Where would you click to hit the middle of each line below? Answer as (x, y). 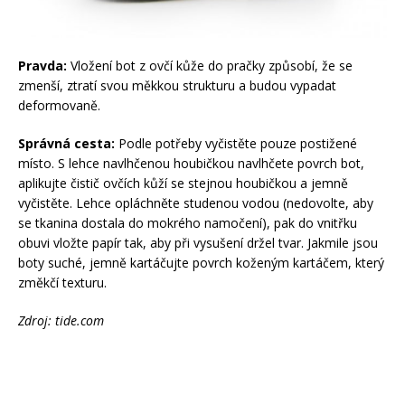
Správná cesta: (66, 143)
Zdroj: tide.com (61, 320)
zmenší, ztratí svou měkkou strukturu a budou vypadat (177, 85)
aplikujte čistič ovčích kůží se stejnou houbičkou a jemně (183, 183)
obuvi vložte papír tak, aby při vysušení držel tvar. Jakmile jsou (198, 242)
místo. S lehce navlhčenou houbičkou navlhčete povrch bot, (191, 163)
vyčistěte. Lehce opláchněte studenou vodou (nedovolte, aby (196, 202)
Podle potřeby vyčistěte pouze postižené (236, 143)
